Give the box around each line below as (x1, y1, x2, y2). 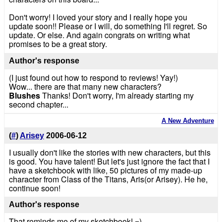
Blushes (8, 89, 40, 101)
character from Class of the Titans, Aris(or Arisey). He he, (8, 173, 208, 185)
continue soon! (8, 182, 60, 194)
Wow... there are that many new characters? (8, 80, 162, 92)
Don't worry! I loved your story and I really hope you (8, 11, 187, 23)
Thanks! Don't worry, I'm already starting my (40, 89, 194, 101)
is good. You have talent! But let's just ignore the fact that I (8, 155, 210, 167)
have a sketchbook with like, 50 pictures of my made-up (8, 164, 202, 176)
